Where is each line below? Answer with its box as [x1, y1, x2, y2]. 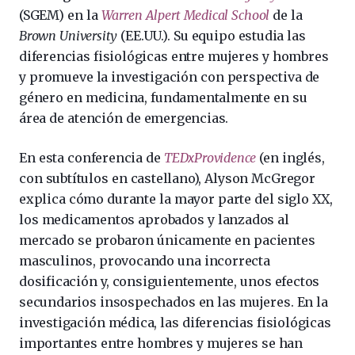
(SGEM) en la [19, 7, 101, 23]
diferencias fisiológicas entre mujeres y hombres [19, 48, 329, 64]
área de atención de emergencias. [19, 110, 229, 126]
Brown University [19, 28, 118, 44]
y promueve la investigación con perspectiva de [19, 69, 320, 85]
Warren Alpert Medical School [101, 7, 270, 23]
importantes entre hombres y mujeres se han [19, 335, 303, 351]
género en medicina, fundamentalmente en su [19, 90, 307, 105]
